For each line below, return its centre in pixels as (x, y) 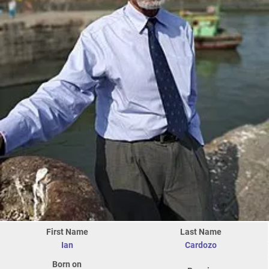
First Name (67, 231)
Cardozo (201, 245)
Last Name (201, 231)
